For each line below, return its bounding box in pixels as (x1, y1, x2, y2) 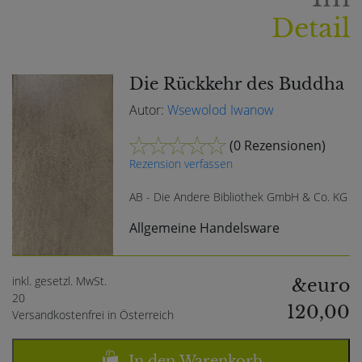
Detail (271, 12, 350, 45)
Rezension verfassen (129, 156, 234, 172)
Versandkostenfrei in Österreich (12, 306, 174, 322)
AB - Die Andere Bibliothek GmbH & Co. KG (129, 189, 348, 205)
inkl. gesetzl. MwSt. (12, 272, 107, 288)
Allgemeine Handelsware (129, 219, 280, 238)
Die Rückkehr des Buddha (129, 74, 345, 95)
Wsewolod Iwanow (167, 101, 275, 120)
